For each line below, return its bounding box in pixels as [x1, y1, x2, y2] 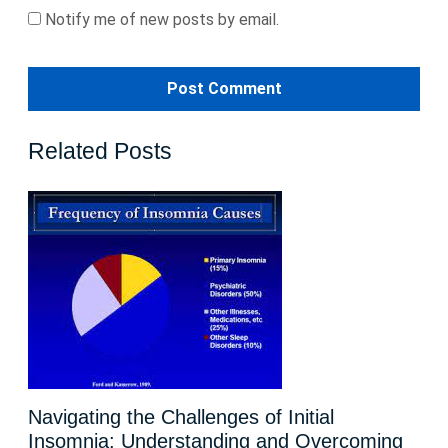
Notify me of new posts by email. [45, 10, 279, 29]
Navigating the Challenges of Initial [28, 406, 334, 428]
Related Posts [28, 138, 172, 164]
